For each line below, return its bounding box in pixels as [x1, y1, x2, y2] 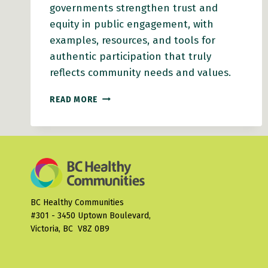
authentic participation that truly [50, 50, 211, 63]
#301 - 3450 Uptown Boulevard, [31, 211, 151, 221]
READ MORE [50, 94, 99, 105]
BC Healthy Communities [31, 197, 124, 208]
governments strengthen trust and [50, 1, 218, 14]
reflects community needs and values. [50, 66, 231, 79]
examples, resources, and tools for [50, 33, 215, 47]
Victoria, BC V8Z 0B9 [31, 224, 109, 234]
